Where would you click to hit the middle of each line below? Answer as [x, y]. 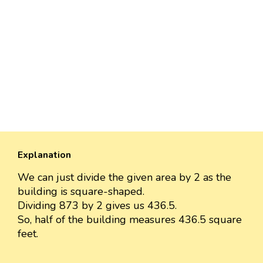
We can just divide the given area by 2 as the [124, 178]
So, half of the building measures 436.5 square [130, 220]
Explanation [44, 155]
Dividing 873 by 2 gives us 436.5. [97, 206]
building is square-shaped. [81, 192]
